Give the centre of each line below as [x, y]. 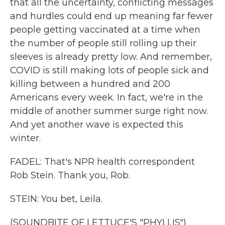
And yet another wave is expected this [97, 125]
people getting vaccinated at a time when [105, 30]
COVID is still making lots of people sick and [109, 70]
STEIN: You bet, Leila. [56, 199]
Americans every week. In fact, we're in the [106, 97]
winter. [25, 138]
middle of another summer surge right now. [109, 111]
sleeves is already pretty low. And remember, [111, 57]
